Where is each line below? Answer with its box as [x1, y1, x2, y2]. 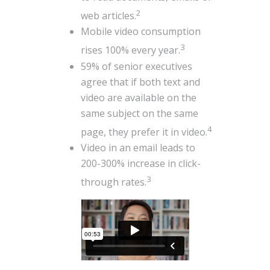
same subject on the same [81, 106, 199, 120]
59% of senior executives [81, 59, 193, 73]
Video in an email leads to [81, 140, 196, 154]
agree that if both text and [81, 75, 201, 89]
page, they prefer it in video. [81, 125, 208, 139]
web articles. [81, 9, 137, 23]
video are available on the [81, 90, 197, 104]
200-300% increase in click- [81, 156, 201, 170]
